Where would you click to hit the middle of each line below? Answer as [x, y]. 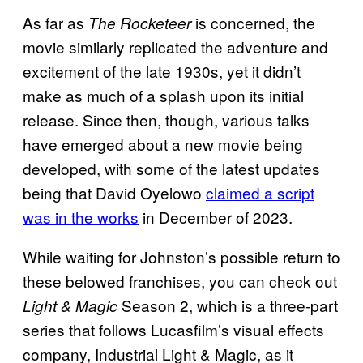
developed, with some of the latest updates [171, 169]
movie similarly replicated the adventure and [175, 47]
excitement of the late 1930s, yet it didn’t [162, 71]
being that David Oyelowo [114, 193]
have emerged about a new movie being [163, 144]
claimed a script [260, 193]
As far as [56, 23]
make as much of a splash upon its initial [163, 96]
